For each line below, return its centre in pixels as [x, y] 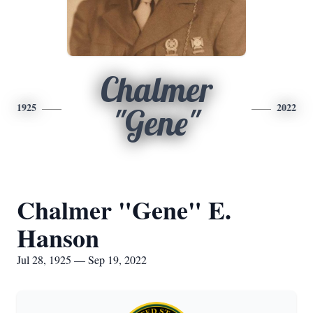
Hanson [58, 238]
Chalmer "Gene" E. [124, 210]
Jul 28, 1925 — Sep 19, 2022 [82, 260]
